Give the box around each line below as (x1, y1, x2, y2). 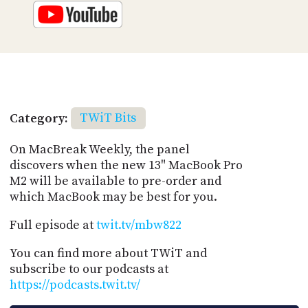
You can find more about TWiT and (9, 245, 207, 261)
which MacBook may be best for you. (9, 188, 217, 205)
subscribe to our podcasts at (9, 261, 168, 277)
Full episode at (9, 217, 96, 233)
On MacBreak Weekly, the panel (9, 141, 190, 157)
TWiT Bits (80, 110, 136, 126)
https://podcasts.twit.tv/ (9, 276, 140, 293)
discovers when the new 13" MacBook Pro (9, 157, 243, 173)
